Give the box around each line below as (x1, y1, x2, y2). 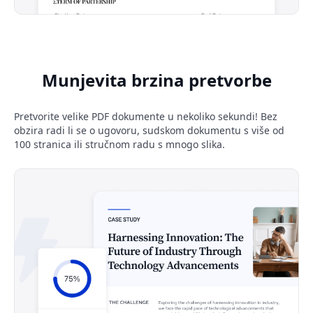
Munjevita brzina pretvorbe (41, 68, 272, 92)
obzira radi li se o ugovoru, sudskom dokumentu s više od (14, 123, 284, 137)
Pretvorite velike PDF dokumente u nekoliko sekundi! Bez (14, 109, 277, 123)
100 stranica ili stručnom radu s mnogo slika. (14, 137, 225, 151)
